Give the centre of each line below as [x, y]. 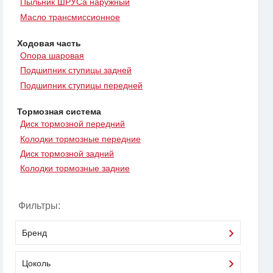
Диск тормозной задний [67, 153]
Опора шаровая [52, 56]
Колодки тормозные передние [81, 139]
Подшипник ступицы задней [76, 70]
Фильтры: [39, 206]
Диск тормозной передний [73, 124]
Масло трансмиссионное [70, 17]
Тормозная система [59, 111]
